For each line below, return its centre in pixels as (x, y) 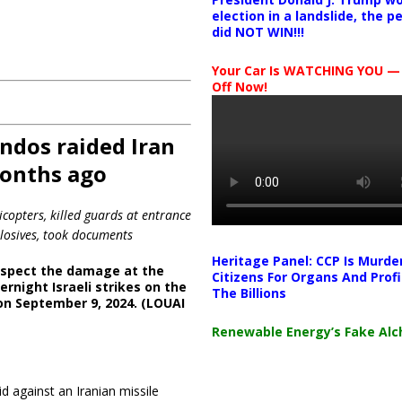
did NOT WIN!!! (258, 32)
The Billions (249, 293)
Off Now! (239, 87)
